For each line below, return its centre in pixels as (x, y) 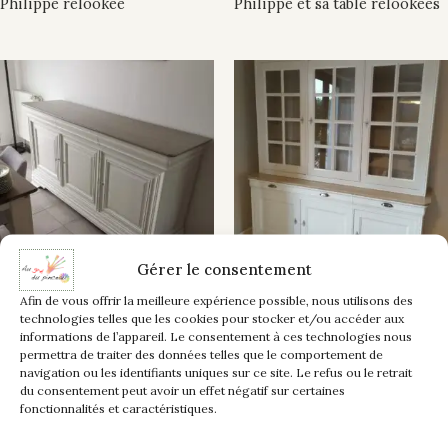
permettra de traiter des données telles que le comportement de (201, 353)
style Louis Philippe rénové (330, 321)
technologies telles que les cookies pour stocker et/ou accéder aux (212, 317)
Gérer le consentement (224, 268)
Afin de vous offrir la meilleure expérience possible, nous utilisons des (216, 299)
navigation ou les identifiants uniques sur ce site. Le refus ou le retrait (216, 371)
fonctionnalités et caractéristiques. (118, 407)
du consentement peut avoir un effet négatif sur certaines (182, 389)
